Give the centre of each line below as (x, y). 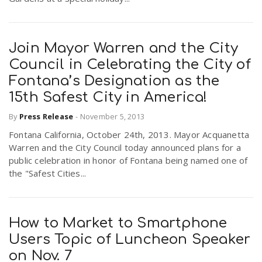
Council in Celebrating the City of (130, 65)
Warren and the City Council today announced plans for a (125, 147)
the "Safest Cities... (48, 173)
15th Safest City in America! (108, 98)
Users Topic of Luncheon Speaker (130, 239)
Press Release (46, 116)
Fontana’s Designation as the (114, 81)
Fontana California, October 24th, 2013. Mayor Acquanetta (129, 134)
